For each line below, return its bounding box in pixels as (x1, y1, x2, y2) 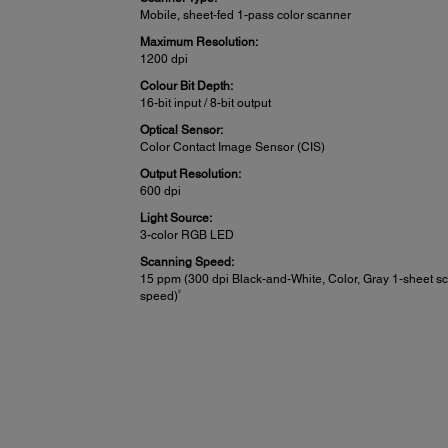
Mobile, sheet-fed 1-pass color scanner (140, 8, 352, 23)
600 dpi (140, 184, 182, 199)
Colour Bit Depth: (140, 79, 234, 94)
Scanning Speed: (140, 255, 235, 270)
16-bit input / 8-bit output (140, 96, 272, 111)
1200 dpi (140, 52, 189, 67)
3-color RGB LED (140, 228, 235, 243)
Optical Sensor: (140, 123, 224, 138)
